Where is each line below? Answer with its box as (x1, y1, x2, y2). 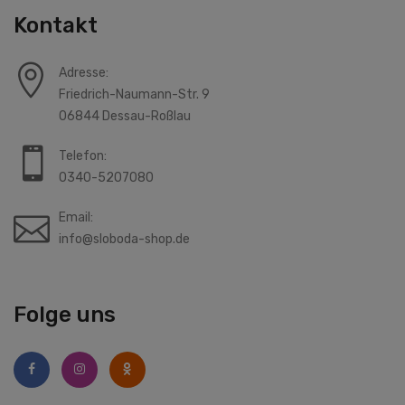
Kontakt (14, 13, 98, 39)
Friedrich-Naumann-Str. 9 (59, 87, 210, 103)
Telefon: (59, 148, 107, 165)
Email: (59, 210, 93, 226)
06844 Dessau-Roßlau (59, 108, 191, 125)
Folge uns (14, 302, 116, 328)
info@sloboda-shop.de (59, 231, 190, 248)
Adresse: (59, 65, 108, 81)
